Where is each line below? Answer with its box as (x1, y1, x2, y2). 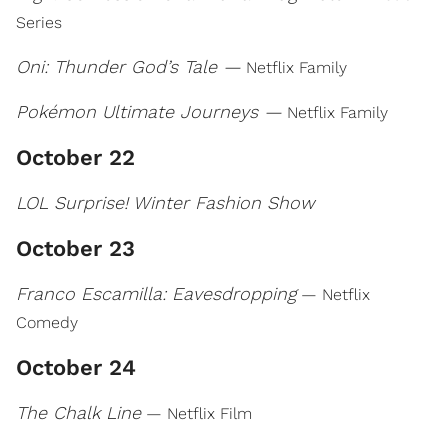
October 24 (16, 355, 136, 380)
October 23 (16, 236, 135, 261)
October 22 (16, 145, 135, 170)
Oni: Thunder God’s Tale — (16, 56, 241, 77)
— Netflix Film (141, 404, 252, 423)
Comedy (16, 313, 78, 332)
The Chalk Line (16, 402, 141, 423)
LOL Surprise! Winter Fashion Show (16, 192, 315, 213)
